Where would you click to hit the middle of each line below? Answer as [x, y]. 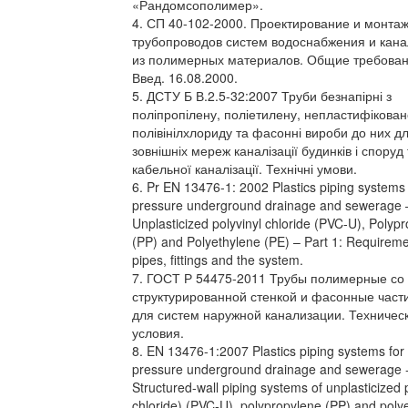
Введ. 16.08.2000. [185, 77]
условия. [158, 332]
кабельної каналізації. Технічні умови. [245, 168]
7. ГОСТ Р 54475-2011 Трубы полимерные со [268, 278]
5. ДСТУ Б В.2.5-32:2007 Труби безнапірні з [262, 96]
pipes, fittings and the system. [218, 260]
